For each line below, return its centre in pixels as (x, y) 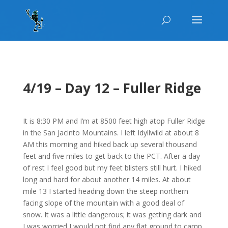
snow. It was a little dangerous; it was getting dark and (112, 215)
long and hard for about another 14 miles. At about (107, 179)
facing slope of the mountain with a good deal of (103, 203)
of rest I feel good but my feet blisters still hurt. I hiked (112, 168)
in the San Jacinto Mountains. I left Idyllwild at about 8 (111, 133)
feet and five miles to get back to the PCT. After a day (111, 156)
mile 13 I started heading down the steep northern (105, 191)
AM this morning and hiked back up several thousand (110, 144)
